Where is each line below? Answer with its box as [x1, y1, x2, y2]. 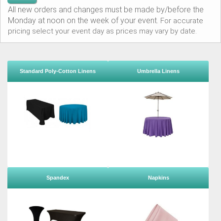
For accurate [160, 16, 203, 25]
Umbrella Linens [137, 68, 180, 74]
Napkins [147, 175, 169, 181]
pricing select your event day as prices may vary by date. [8, 26, 197, 36]
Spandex [46, 175, 69, 181]
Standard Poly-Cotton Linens [20, 68, 96, 74]
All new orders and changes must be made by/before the [8, 4, 204, 14]
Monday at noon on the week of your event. [8, 15, 160, 25]
